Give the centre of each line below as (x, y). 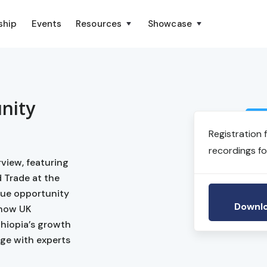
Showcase (170, 24)
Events (46, 24)
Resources (99, 24)
